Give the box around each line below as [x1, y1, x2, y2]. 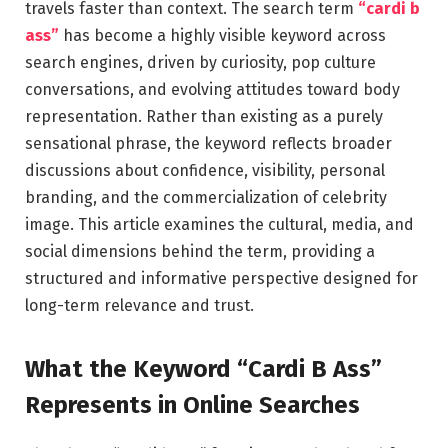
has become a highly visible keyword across [59, 25, 386, 45]
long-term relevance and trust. [25, 295, 254, 315]
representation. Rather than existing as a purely [25, 106, 383, 126]
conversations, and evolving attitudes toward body [25, 79, 400, 99]
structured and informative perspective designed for [25, 268, 418, 288]
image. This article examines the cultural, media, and [25, 214, 414, 234]
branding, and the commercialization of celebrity [25, 187, 387, 207]
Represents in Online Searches [25, 391, 360, 420]
